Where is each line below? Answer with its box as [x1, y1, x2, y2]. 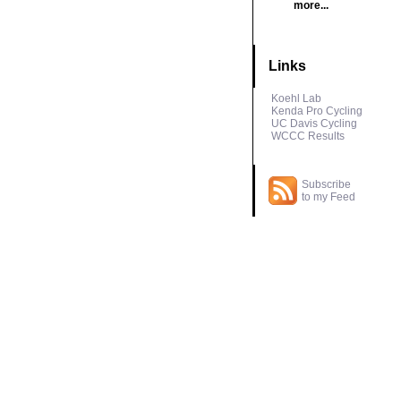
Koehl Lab [270, 92, 321, 105]
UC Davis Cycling [270, 117, 357, 130]
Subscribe [301, 178, 351, 191]
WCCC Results [270, 130, 345, 142]
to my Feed [301, 191, 355, 203]
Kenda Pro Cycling [270, 105, 363, 117]
